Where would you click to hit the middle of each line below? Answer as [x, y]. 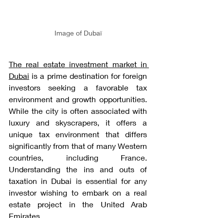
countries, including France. [78, 157]
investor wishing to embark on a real [78, 192]
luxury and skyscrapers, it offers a [78, 122]
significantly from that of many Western [78, 145]
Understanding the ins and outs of [78, 169]
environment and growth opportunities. [78, 99]
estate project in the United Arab [78, 204]
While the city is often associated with [78, 110]
